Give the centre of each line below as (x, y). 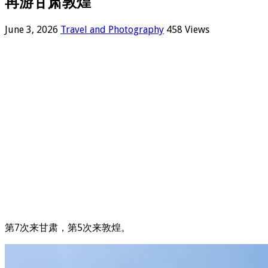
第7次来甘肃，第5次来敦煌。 (68, 227)
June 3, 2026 (31, 29)
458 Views (188, 29)
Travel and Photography (112, 29)
